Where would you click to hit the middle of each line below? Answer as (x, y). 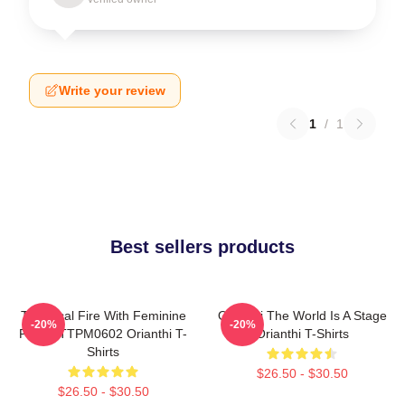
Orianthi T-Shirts (302, 334)
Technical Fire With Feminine (103, 316)
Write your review (112, 90)
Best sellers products (202, 247)
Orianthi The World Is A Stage (302, 316)
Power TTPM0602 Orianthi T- (103, 334)
